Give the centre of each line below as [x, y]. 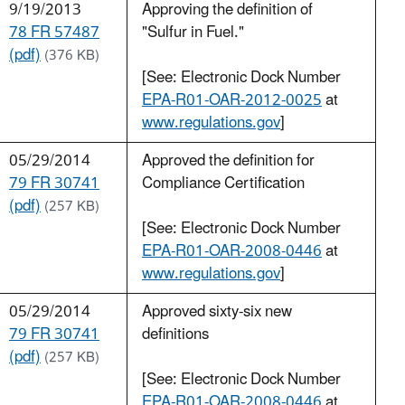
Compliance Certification [223, 184]
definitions [175, 335]
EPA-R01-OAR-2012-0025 [232, 101]
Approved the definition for [228, 161]
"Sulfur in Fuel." [193, 33]
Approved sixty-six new [217, 312]
